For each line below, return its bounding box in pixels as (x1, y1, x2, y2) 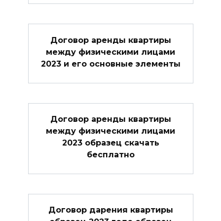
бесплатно (86, 149, 135, 159)
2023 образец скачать (62, 138, 159, 147)
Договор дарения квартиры (48, 205, 173, 215)
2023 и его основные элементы (40, 59, 181, 69)
